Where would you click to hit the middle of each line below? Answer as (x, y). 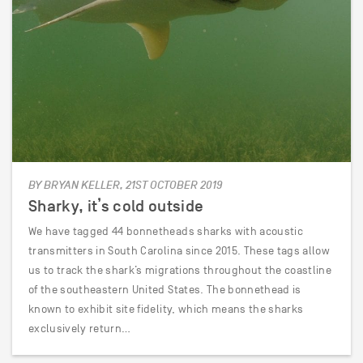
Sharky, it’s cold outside (116, 206)
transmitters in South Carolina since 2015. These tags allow (179, 251)
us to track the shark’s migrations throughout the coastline (180, 270)
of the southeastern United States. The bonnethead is (165, 290)
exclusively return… (80, 329)
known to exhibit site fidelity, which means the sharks (166, 309)
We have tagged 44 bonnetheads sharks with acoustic (166, 231)
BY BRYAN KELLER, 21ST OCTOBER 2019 (125, 186)
